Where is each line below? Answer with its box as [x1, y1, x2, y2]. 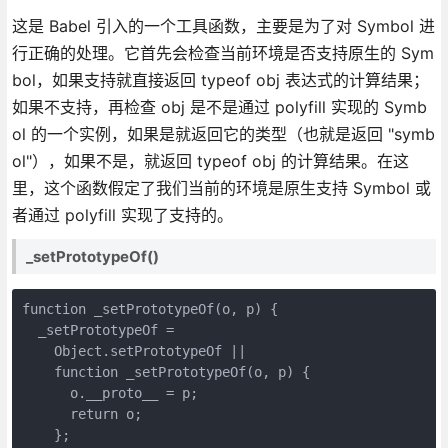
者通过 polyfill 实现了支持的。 [11, 204, 233, 225]
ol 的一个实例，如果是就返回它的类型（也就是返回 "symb [11, 123, 435, 144]
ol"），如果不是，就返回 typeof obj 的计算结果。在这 [11, 150, 409, 171]
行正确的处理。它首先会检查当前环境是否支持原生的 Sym [11, 42, 434, 63]
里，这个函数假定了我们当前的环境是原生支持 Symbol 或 [11, 177, 431, 198]
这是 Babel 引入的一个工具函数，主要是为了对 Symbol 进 [11, 15, 435, 36]
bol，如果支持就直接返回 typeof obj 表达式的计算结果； [11, 69, 429, 90]
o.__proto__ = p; [21, 384, 198, 401]
